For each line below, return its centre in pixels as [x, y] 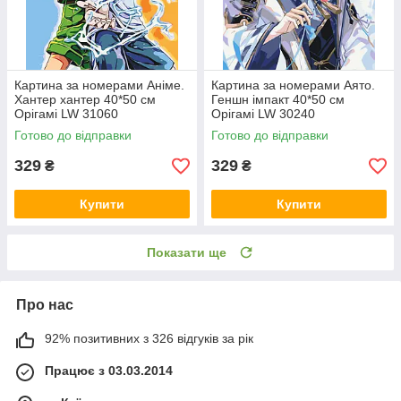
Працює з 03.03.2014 [109, 371]
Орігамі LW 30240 [263, 114]
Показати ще [187, 253]
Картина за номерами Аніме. [99, 85]
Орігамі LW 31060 [66, 114]
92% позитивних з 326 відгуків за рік [149, 339]
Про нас [45, 305]
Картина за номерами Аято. [293, 85]
